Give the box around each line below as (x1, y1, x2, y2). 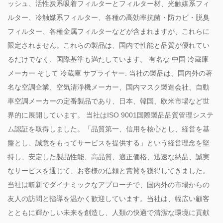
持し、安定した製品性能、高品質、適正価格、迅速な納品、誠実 (7, 152, 210, 161)
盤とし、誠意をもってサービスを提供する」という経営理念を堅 (7, 138, 210, 147)
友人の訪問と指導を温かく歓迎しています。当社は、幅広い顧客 (7, 194, 210, 203)
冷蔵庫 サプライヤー (60, 69, 125, 77)
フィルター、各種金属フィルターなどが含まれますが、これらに (7, 27, 210, 35)
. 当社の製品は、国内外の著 (125, 69, 213, 77)
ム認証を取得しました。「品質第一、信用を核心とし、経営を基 (7, 124, 210, 133)
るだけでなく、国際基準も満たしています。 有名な (7, 55, 172, 63)
